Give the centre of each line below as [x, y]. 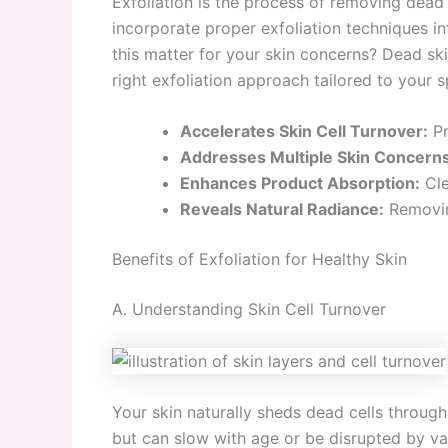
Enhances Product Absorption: [300, 183]
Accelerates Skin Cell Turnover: [304, 131]
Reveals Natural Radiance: [282, 209]
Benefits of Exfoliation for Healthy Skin [259, 259]
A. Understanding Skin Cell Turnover [249, 309]
